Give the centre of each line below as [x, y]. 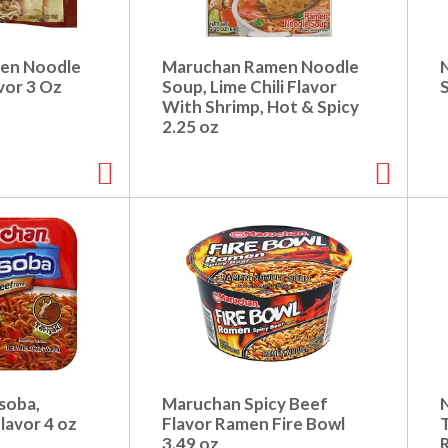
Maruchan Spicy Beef [245, 404]
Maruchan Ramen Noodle [260, 67]
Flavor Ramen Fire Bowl [253, 424]
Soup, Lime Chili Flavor [249, 87]
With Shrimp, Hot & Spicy [260, 107]
